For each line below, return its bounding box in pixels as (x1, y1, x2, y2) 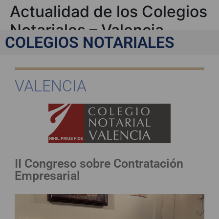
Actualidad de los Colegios (10, 2, 207, 22)
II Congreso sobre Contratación (15, 156, 183, 171)
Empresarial (15, 169, 80, 183)
